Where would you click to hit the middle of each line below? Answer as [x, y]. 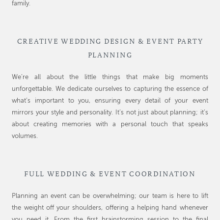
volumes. [25, 137]
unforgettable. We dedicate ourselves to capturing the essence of [110, 89]
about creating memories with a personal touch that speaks [110, 125]
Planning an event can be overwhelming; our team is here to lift [110, 196]
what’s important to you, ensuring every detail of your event [110, 101]
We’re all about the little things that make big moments [110, 78]
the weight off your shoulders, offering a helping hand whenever [110, 208]
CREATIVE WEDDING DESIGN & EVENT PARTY [110, 41]
